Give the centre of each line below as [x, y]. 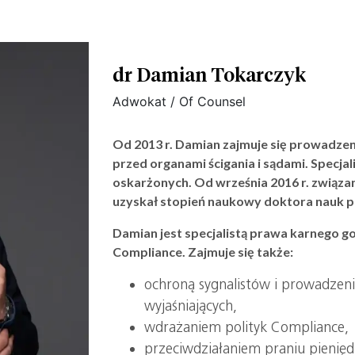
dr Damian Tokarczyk [210, 74]
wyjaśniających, [191, 306]
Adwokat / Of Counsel [179, 102]
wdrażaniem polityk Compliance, [247, 328]
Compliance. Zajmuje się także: [203, 252]
